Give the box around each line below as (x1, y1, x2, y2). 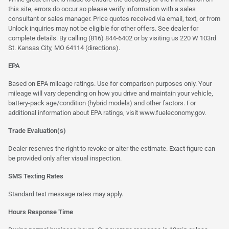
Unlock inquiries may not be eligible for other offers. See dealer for (8, 24, 198, 32)
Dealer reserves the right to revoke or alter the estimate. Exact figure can (8, 144, 215, 152)
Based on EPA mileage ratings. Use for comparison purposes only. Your (8, 79, 212, 87)
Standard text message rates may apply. (8, 190, 123, 198)
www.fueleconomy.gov (140, 108, 204, 117)
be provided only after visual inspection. (8, 154, 122, 162)
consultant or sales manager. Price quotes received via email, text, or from (8, 14, 220, 22)
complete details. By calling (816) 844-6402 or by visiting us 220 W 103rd (8, 34, 216, 42)
